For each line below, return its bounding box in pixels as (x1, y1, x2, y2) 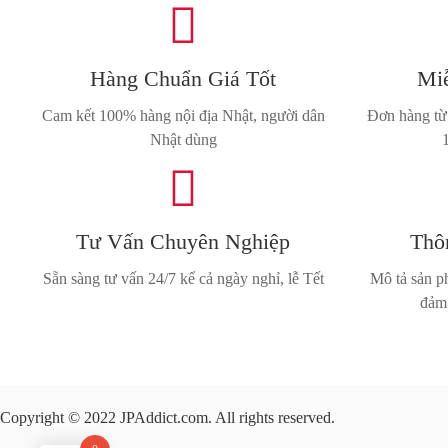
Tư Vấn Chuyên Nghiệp (76, 229, 290, 255)
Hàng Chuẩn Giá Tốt (90, 66, 276, 92)
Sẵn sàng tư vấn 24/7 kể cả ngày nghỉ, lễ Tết (42, 270, 324, 288)
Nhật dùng (149, 131, 217, 149)
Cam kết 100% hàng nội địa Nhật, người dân (41, 107, 325, 125)
